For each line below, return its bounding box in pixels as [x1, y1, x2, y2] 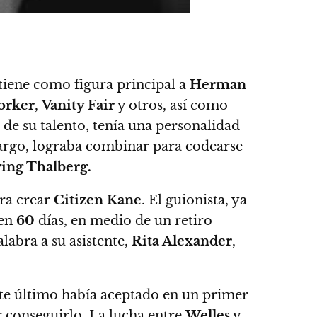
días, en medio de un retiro [35, 213, 212, 229]
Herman [190, 77, 246, 93]
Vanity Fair [42, 98, 115, 113]
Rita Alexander [132, 234, 232, 249]
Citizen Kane [54, 192, 142, 208]
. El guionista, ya [142, 192, 247, 208]
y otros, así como [115, 98, 228, 113]
